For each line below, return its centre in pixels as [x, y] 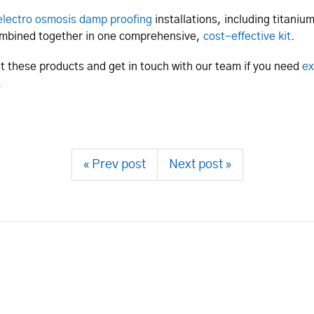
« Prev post [114, 165]
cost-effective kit [247, 37]
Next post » [200, 165]
